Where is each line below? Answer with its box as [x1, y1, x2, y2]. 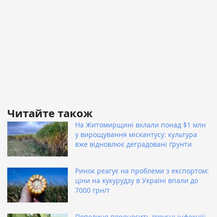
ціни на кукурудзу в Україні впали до [75, 176, 198, 186]
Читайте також [7, 106, 93, 121]
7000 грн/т [75, 186, 110, 195]
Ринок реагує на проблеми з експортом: [75, 166, 209, 176]
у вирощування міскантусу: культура [75, 130, 197, 139]
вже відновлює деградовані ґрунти [75, 139, 192, 149]
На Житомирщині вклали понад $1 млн [75, 120, 206, 130]
